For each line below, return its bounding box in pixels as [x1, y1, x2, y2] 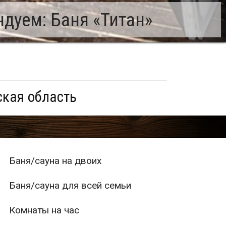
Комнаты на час [9, 204, 79, 216]
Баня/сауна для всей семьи [9, 180, 131, 192]
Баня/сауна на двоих [9, 155, 101, 167]
